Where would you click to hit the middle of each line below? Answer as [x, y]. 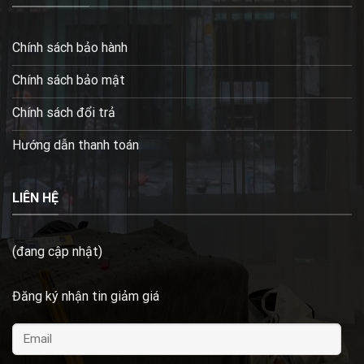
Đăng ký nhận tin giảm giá [86, 297]
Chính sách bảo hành [70, 47]
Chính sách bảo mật [69, 80]
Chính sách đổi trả [64, 112]
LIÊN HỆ [35, 197]
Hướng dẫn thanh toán [76, 145]
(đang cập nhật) [57, 252]
